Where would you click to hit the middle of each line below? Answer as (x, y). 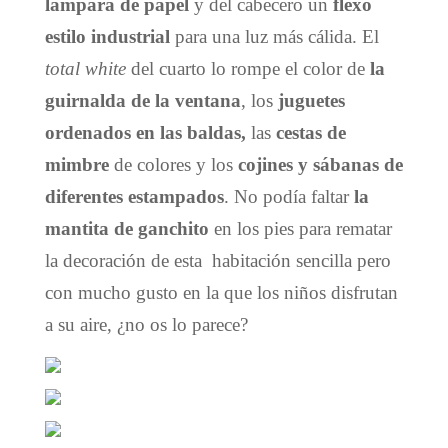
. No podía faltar (286, 197)
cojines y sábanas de (320, 165)
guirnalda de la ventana (142, 101)
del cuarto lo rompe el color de (247, 69)
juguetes (311, 101)
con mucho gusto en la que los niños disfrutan (221, 293)
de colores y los (173, 165)
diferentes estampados (134, 197)
